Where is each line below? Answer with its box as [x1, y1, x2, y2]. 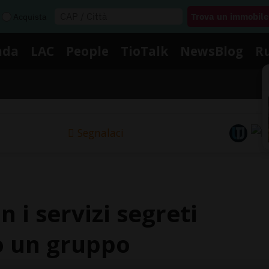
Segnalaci [77, 125, 124, 141]
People [66, 42, 109, 59]
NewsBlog [180, 42, 243, 59]
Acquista [13, 11, 46, 22]
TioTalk [121, 42, 168, 59]
